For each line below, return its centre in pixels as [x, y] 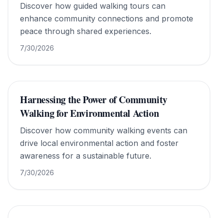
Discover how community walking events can [104, 130]
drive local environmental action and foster [99, 143]
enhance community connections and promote [107, 18]
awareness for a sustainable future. [86, 156]
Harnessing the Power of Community [94, 100]
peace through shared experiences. [86, 31]
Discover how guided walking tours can [93, 6]
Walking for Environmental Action [90, 113]
